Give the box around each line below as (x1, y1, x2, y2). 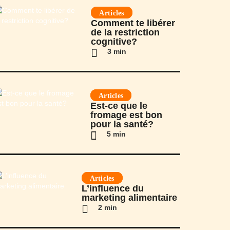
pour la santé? (90, 119, 154, 129)
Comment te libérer (91, 18, 176, 28)
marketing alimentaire (81, 193, 177, 203)
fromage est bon (90, 110, 163, 120)
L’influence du (81, 183, 144, 194)
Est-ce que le (90, 101, 148, 111)
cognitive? (91, 36, 138, 47)
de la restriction (91, 27, 160, 37)
